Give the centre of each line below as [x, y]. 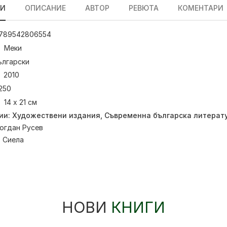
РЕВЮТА [144, 8]
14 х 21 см [21, 102]
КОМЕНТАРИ [201, 8]
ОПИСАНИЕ [45, 8]
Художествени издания [56, 115]
